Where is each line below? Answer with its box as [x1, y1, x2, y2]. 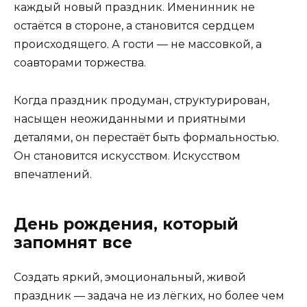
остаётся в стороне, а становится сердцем [14, 19, 255, 33]
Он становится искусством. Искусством [14, 149, 241, 162]
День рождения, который [14, 214, 238, 234]
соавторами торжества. [14, 56, 146, 70]
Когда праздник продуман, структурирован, [14, 93, 269, 107]
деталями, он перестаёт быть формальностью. [14, 130, 279, 144]
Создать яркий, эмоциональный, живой [14, 270, 246, 284]
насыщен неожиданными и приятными [14, 112, 246, 125]
